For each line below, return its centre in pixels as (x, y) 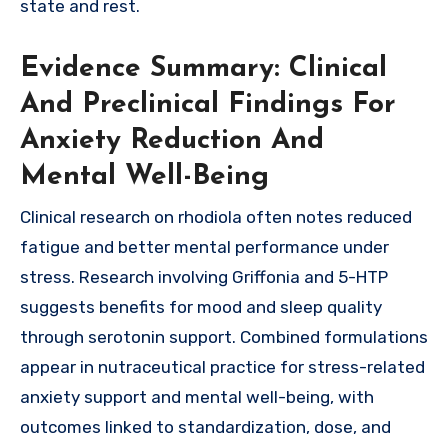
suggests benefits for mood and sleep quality (201, 306)
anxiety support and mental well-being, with (197, 396)
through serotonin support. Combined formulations (224, 336)
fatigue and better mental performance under (204, 246)
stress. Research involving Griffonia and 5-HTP (204, 276)
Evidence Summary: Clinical (203, 69)
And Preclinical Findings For (208, 105)
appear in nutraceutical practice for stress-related (222, 366)
